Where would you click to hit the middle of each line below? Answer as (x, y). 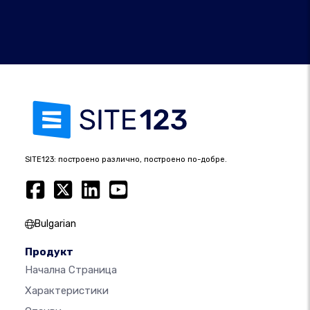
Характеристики (67, 291)
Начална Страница (71, 270)
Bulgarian (55, 224)
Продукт (49, 252)
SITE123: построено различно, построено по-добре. (126, 160)
